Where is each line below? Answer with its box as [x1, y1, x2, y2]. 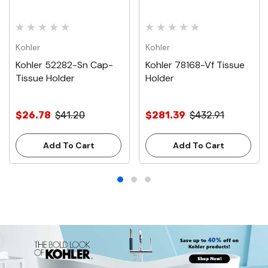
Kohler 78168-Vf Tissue [145, 58, 245, 71]
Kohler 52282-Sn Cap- [16, 58, 113, 71]
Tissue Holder [16, 71, 75, 84]
